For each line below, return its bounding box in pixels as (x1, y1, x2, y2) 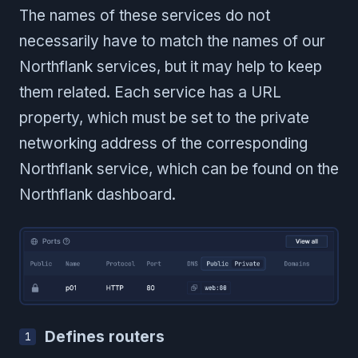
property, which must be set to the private (19, 109, 309, 128)
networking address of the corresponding (19, 134, 308, 153)
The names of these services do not (19, 6, 270, 26)
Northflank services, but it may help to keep (19, 58, 322, 77)
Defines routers (45, 328, 165, 347)
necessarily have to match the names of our (19, 32, 325, 51)
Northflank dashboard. (19, 185, 176, 205)
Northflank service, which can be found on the (19, 160, 339, 179)
